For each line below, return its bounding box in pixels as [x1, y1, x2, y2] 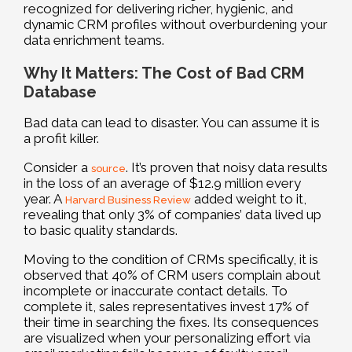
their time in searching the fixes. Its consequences [24, 314, 319, 331]
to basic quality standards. [24, 222, 178, 239]
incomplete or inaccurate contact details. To [24, 283, 288, 299]
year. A [24, 191, 65, 207]
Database [24, 82, 97, 102]
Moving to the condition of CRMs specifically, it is [24, 251, 318, 268]
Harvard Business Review [65, 194, 191, 207]
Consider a [24, 159, 91, 176]
